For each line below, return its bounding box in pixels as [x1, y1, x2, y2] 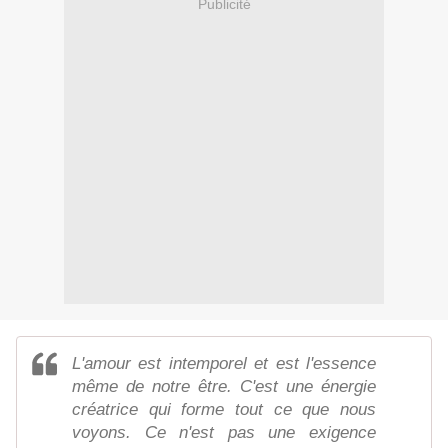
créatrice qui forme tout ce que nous [72, 400, 376, 420]
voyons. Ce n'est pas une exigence [72, 423, 376, 443]
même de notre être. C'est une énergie [72, 377, 376, 397]
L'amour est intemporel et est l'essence [72, 354, 376, 374]
